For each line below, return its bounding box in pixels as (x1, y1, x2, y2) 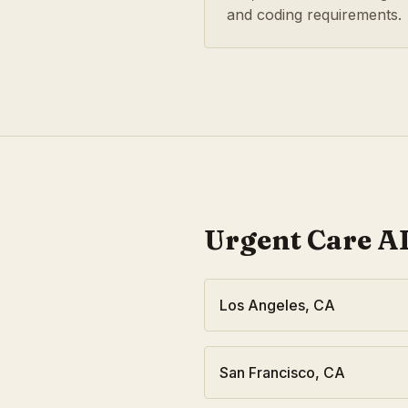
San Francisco (219, 363, 315, 382)
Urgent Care (204, 223, 372, 257)
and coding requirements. (227, 5, 402, 24)
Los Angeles (219, 296, 305, 314)
